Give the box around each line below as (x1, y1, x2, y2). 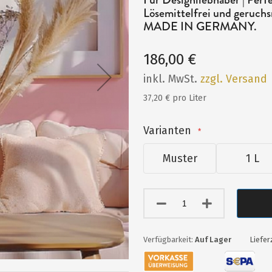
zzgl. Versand (200, 72, 268, 86)
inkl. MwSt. (143, 72, 201, 86)
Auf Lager (195, 235, 232, 244)
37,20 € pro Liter (143, 93, 207, 103)
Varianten (143, 124, 192, 137)
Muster (162, 152, 197, 165)
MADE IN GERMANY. (143, 18, 257, 35)
